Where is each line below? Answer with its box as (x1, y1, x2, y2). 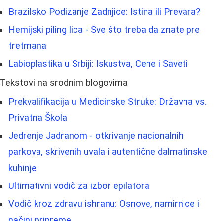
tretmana (8, 40, 46, 51)
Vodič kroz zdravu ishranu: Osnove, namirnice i (8, 198, 199, 209)
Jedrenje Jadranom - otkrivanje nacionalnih (8, 130, 184, 141)
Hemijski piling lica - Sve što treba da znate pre (8, 24, 200, 35)
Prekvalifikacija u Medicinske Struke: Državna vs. (8, 96, 207, 107)
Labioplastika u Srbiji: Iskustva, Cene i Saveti (8, 58, 188, 69)
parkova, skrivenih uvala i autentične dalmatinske (8, 146, 207, 157)
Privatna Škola (8, 112, 67, 123)
